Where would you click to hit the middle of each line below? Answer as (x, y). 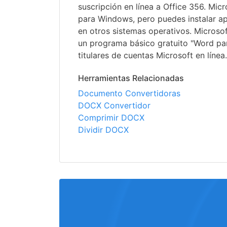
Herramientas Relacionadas (131, 78)
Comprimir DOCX (111, 118)
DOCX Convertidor (114, 106)
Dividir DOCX (103, 130)
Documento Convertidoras (129, 93)
